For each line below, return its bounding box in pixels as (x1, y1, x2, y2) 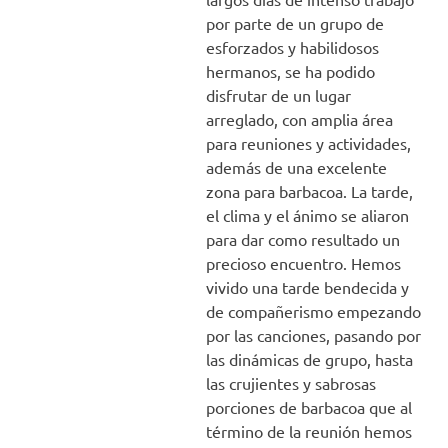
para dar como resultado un (205, 228, 400, 249)
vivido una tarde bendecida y (205, 276, 409, 297)
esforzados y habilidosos (205, 36, 379, 57)
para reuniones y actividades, (205, 132, 411, 153)
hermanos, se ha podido (205, 60, 375, 81)
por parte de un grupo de (205, 12, 384, 33)
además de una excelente (205, 156, 387, 177)
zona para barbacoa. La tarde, (205, 180, 413, 201)
